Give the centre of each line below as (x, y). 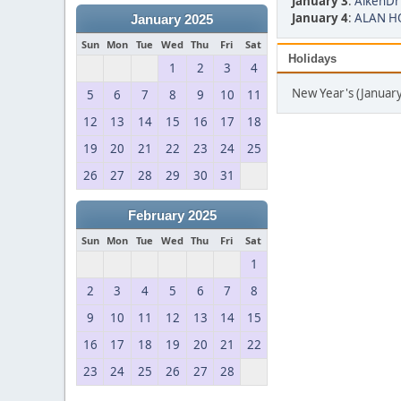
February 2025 (172, 216)
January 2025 (172, 20)
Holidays (312, 59)
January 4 (320, 18)
